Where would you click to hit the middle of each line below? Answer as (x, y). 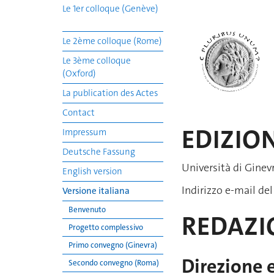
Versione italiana (96, 191)
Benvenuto (87, 209)
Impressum (84, 132)
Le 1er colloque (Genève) (110, 9)
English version (92, 171)
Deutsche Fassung (99, 152)
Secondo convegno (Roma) (114, 263)
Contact (79, 113)
